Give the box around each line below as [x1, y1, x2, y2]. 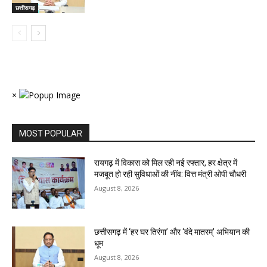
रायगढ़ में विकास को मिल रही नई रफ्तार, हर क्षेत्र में [94, 158, 238, 168]
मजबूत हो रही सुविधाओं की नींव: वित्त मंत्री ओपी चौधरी [94, 169, 247, 179]
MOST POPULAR [19, 129, 82, 139]
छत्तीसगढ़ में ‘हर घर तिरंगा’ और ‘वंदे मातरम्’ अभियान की [94, 226, 250, 237]
